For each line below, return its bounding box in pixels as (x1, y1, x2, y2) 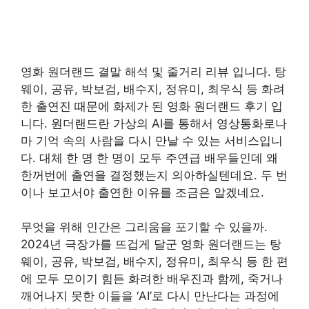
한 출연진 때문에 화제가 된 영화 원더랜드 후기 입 (21, 99, 283, 113)
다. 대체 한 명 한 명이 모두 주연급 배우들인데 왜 (21, 150, 278, 165)
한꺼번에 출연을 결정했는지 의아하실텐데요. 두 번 (21, 168, 288, 182)
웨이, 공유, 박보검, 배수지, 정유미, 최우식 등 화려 (21, 81, 285, 96)
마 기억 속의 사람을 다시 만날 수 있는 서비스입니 (21, 133, 283, 148)
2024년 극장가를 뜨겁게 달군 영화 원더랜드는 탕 (21, 237, 281, 251)
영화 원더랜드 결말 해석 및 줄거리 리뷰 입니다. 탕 (21, 64, 286, 79)
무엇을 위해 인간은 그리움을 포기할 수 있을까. (21, 220, 268, 234)
